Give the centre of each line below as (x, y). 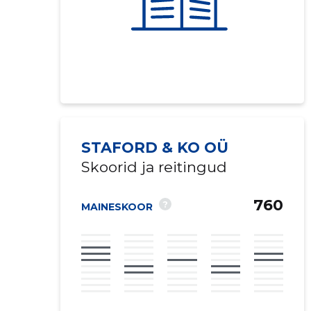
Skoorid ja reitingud (154, 167)
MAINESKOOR (117, 207)
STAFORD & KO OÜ (154, 148)
